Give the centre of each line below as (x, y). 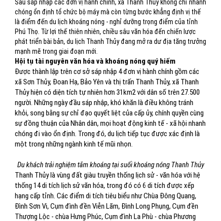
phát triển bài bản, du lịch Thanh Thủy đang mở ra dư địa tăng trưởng (110, 41)
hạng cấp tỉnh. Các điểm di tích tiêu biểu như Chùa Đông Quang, (106, 196)
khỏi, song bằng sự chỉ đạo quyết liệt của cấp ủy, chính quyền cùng (109, 113)
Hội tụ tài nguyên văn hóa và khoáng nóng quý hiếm (95, 61)
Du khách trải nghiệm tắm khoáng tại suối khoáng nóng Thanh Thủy (110, 165)
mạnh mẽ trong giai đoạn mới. (56, 51)
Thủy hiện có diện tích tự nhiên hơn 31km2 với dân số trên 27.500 (107, 92)
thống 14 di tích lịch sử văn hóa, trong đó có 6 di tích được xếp (105, 185)
